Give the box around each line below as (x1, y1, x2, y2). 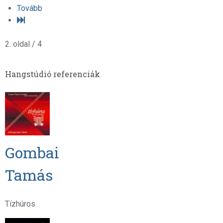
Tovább (16, 3, 42, 13)
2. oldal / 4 (4, 39, 42, 49)
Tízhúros (4, 199, 35, 209)
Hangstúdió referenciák (4, 68, 100, 79)
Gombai (4, 142, 59, 162)
